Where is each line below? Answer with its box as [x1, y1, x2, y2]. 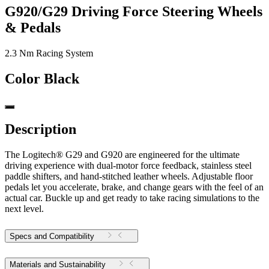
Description [5, 121, 76, 138]
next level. [5, 204, 44, 214]
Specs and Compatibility [10, 232, 94, 241]
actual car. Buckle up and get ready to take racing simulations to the [5, 193, 259, 204]
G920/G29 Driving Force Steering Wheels [5, 3, 262, 19]
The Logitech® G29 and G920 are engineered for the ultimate [5, 150, 240, 160]
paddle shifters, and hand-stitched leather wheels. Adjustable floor [5, 171, 253, 182]
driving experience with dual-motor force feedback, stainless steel [5, 160, 252, 171]
